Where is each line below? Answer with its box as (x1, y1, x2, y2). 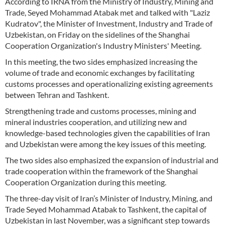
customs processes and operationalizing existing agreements (5, 78, 213, 88)
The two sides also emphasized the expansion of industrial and (5, 155, 218, 165)
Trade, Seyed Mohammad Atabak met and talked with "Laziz (5, 7, 210, 17)
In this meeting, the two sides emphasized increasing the (5, 56, 197, 66)
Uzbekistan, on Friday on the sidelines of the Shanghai (5, 29, 190, 39)
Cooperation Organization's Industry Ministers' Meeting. (5, 40, 201, 50)
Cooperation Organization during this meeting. (5, 177, 166, 187)
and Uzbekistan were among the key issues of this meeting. (5, 139, 206, 149)
